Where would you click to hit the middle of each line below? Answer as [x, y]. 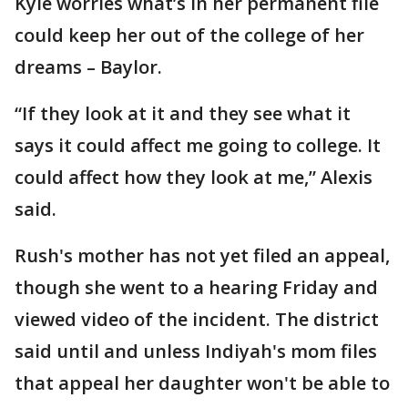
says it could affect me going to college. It [198, 145]
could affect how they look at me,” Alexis [194, 177]
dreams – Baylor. [88, 67]
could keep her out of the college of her [189, 35]
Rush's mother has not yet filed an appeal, [202, 255]
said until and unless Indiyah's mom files [196, 351]
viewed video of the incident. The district [197, 319]
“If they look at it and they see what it [183, 113]
